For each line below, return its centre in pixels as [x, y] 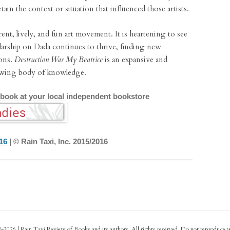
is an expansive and [135, 60]
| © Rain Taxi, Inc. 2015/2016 [57, 141]
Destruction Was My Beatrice [59, 60]
